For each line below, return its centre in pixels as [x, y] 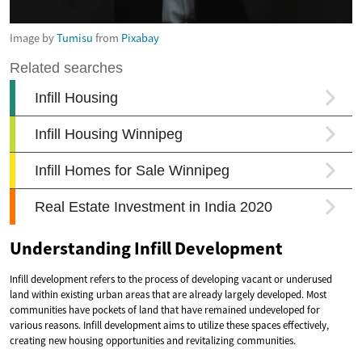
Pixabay [140, 38]
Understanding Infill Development [146, 248]
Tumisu [75, 38]
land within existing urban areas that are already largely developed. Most [168, 294]
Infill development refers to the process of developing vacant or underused [171, 279]
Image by [33, 38]
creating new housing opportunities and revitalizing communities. [153, 340]
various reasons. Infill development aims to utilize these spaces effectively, [169, 325]
